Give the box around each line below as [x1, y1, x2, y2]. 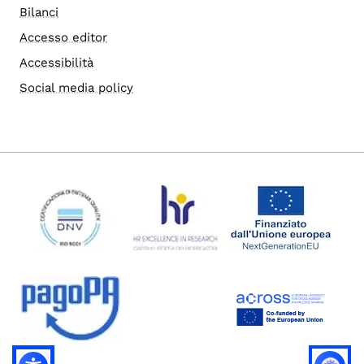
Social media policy [19, 80, 133, 96]
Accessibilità [19, 55, 93, 71]
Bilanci [19, 5, 58, 20]
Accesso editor [19, 30, 107, 45]
